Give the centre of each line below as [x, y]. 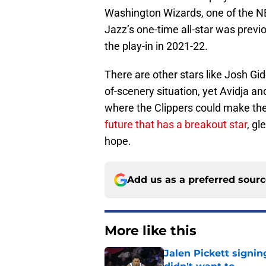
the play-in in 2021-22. [156, 46]
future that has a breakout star [176, 125]
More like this [151, 231]
